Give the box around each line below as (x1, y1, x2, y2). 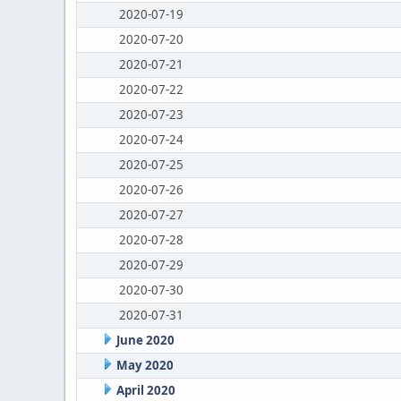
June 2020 (115, 332, 175, 348)
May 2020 (115, 357, 174, 373)
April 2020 (115, 382, 175, 398)
